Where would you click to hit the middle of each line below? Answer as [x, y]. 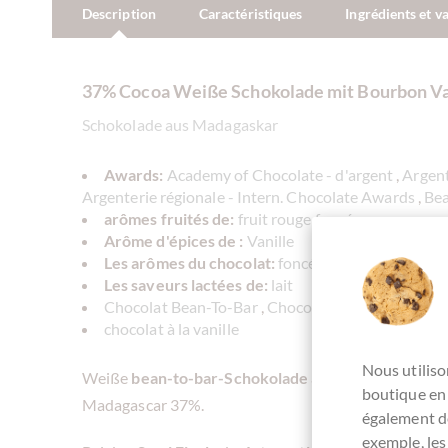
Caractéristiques [250, 13]
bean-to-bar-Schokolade [220, 377]
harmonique [368, 262]
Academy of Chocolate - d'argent [280, 174]
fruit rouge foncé [295, 218]
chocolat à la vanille [171, 328]
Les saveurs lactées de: [186, 284]
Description [119, 13]
